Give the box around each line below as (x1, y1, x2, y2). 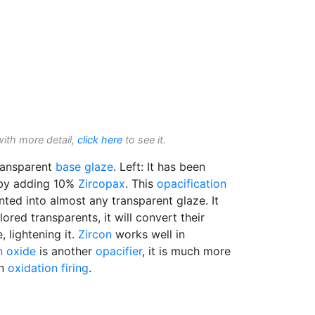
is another (36, 244, 96, 259)
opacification (157, 176, 226, 191)
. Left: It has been (113, 160, 205, 174)
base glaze (56, 160, 113, 174)
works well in (112, 227, 185, 242)
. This (125, 176, 157, 191)
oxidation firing (8, 261, 89, 276)
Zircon (78, 227, 112, 242)
